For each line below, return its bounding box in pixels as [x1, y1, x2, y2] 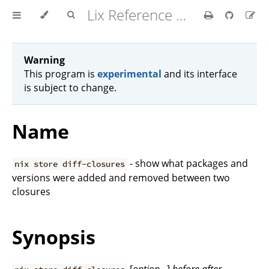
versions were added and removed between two [12, 171, 230, 185]
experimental [97, 67, 162, 80]
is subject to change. [24, 80, 116, 94]
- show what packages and [127, 157, 249, 171]
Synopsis [12, 223, 95, 250]
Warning [24, 53, 65, 67]
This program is [24, 67, 97, 80]
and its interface [162, 67, 237, 80]
